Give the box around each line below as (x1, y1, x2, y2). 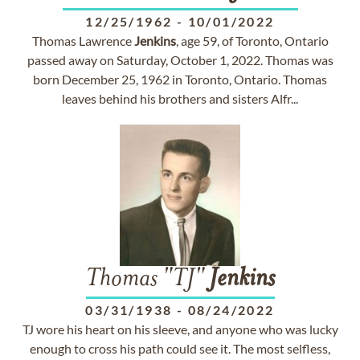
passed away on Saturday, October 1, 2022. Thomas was (27, 52, 333, 67)
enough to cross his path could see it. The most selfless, (30, 341, 330, 356)
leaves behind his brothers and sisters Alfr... (62, 91, 298, 106)
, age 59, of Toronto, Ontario (175, 33, 329, 48)
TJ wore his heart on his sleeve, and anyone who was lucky (22, 321, 338, 337)
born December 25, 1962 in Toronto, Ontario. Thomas (33, 72, 327, 87)
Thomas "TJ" (85, 267, 209, 292)
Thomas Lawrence (31, 33, 134, 48)
